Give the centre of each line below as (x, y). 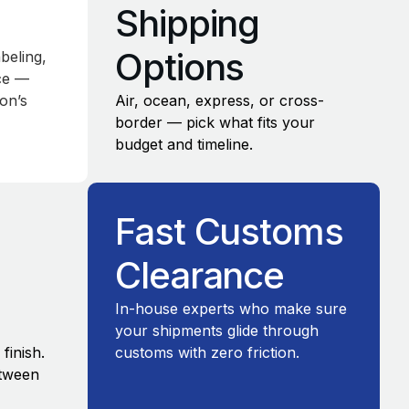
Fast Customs (229, 232)
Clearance (200, 276)
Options (180, 67)
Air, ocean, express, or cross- (220, 100)
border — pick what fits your (215, 122)
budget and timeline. (184, 144)
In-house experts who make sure (231, 309)
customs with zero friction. (207, 353)
